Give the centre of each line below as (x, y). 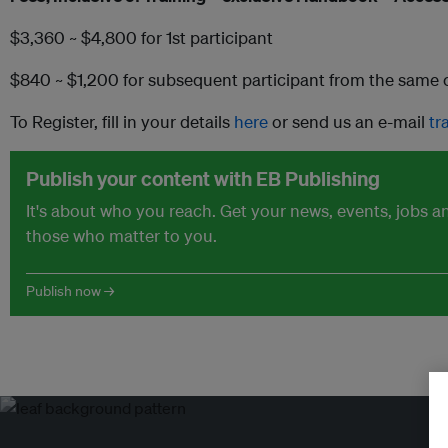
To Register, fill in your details (122, 121)
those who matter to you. (121, 235)
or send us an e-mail (348, 121)
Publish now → (70, 290)
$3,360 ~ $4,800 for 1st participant (141, 37)
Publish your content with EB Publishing (203, 178)
